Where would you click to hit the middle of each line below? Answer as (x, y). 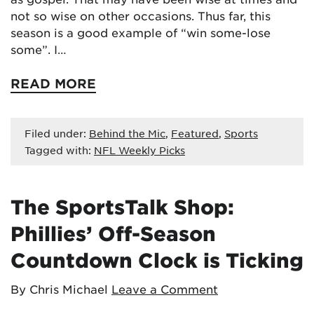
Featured (195, 133)
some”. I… (39, 49)
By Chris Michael (59, 289)
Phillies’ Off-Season (113, 233)
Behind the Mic (127, 133)
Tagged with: (59, 150)
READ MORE (53, 83)
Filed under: (57, 133)
